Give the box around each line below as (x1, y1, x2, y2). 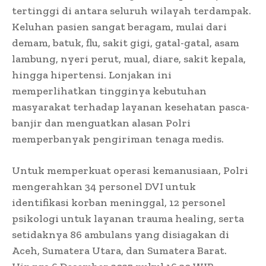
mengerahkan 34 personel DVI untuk (12, 180, 196, 194)
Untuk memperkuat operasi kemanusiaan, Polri (12, 164, 248, 178)
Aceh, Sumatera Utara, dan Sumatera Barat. (12, 244, 227, 258)
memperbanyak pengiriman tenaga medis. (12, 132, 224, 146)
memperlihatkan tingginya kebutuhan (12, 84, 207, 98)
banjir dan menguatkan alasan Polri (12, 116, 191, 130)
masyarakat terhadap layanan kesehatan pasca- (12, 100, 249, 114)
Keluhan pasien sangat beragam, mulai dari (12, 20, 227, 34)
